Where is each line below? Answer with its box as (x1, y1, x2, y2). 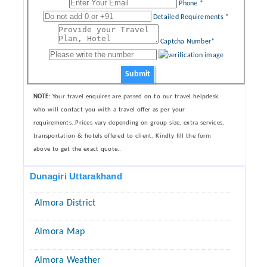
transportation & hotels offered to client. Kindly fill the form (33, 133, 212, 139)
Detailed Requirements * (153, 14, 229, 21)
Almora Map (35, 227, 85, 237)
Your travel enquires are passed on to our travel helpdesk (50, 94, 219, 100)
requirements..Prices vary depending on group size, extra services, (33, 120, 225, 126)
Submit (125, 70, 150, 79)
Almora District (35, 198, 96, 208)
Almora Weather (35, 256, 101, 265)
